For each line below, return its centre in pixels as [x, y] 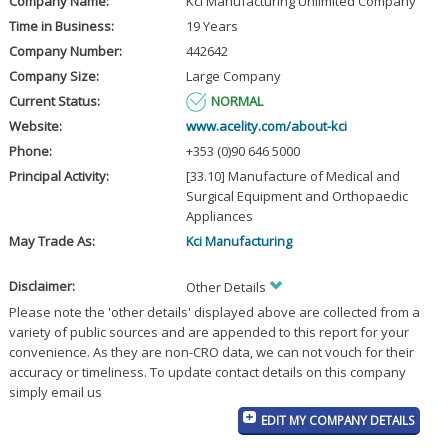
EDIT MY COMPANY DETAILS [338, 420]
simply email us [55, 392]
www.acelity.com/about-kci [266, 126]
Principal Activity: [58, 176]
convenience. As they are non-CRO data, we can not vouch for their [211, 352]
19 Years [211, 26]
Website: [35, 126]
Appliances [219, 216]
